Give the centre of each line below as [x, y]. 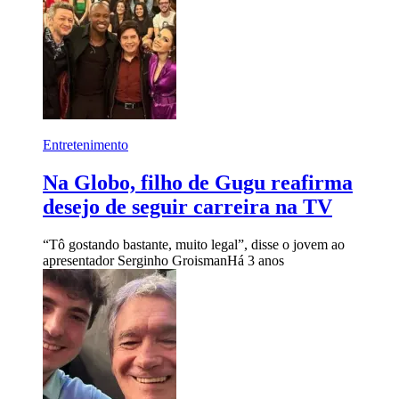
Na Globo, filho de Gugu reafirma [198, 182]
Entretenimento [85, 145]
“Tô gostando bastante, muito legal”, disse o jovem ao [194, 244]
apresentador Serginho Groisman [135, 260]
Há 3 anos [256, 260]
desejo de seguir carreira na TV [187, 206]
